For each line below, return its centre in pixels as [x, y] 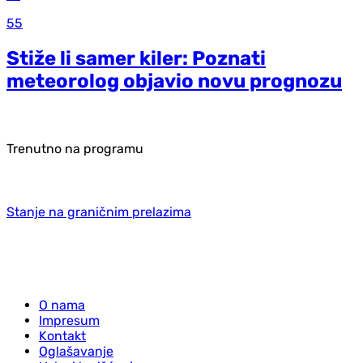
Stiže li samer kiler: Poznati [136, 58]
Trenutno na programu [75, 148]
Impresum [69, 320]
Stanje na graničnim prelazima [99, 211]
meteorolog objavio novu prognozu [174, 81]
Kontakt [62, 335]
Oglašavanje [76, 351]
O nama [62, 305]
